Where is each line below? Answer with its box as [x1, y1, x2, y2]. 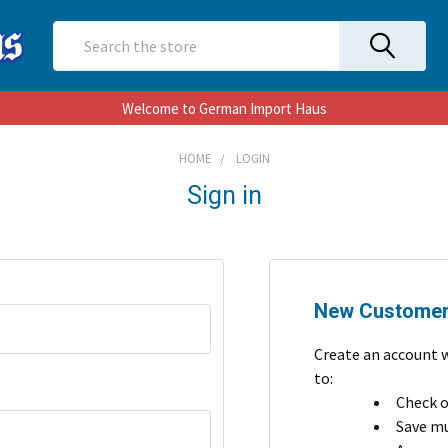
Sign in [186, 181, 262, 210]
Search [53, 23, 99, 43]
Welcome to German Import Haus [121, 99, 327, 118]
